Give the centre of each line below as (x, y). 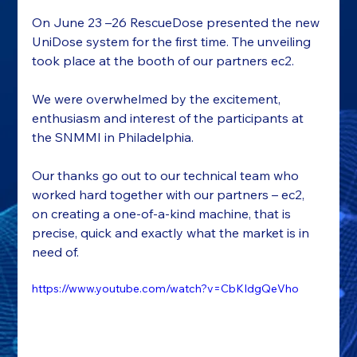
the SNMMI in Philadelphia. (113, 137)
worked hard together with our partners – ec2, (170, 195)
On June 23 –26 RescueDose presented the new (178, 23)
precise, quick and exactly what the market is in (173, 233)
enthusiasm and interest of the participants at (170, 118)
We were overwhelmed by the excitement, (158, 99)
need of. (56, 252)
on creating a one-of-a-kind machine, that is (163, 214)
